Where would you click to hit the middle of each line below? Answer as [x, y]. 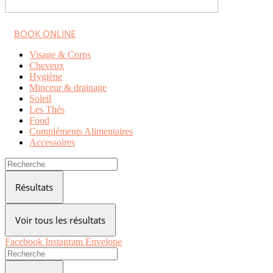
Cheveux [47, 66]
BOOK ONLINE [45, 34]
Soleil [40, 98]
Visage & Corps [60, 55]
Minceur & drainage [68, 87]
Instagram [64, 242]
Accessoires [52, 142]
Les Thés [47, 109]
